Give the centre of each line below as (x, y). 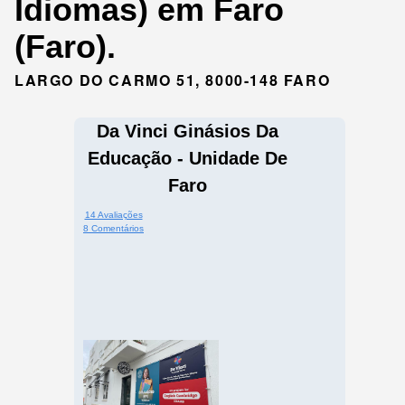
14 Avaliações (113, 215)
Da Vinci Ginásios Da (187, 132)
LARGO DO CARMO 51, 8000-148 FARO (173, 80)
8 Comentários (113, 229)
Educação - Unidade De (187, 159)
